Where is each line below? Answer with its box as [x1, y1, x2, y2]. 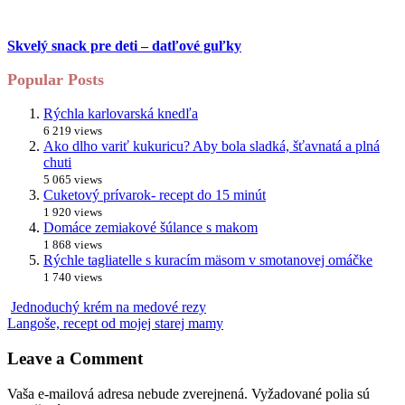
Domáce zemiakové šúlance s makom [43, 220, 258, 236]
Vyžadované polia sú [251, 385, 370, 401]
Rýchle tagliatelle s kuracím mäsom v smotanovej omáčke [43, 252, 372, 268]
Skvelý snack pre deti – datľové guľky [7, 38, 241, 54]
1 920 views [43, 205, 102, 220]
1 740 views [43, 270, 102, 285]
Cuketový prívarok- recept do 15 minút [43, 187, 266, 203]
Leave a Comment [7, 349, 143, 369]
